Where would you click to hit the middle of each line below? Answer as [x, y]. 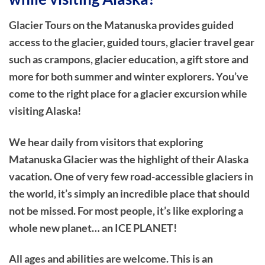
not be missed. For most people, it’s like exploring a [126, 210]
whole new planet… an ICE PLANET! [93, 227]
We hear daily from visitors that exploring [106, 142]
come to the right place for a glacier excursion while [128, 93]
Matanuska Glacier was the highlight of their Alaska [129, 159]
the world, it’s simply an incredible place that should [129, 193]
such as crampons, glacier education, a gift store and [129, 59]
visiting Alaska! [45, 110]
